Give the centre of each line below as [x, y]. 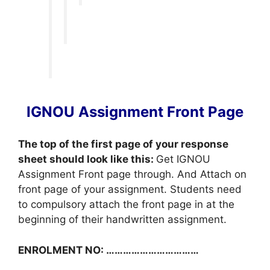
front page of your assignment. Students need [130, 190]
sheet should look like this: [87, 159]
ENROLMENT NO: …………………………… [108, 250]
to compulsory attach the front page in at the [126, 205]
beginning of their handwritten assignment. [122, 220]
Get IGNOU [183, 159]
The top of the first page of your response [123, 144]
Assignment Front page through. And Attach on [132, 174]
